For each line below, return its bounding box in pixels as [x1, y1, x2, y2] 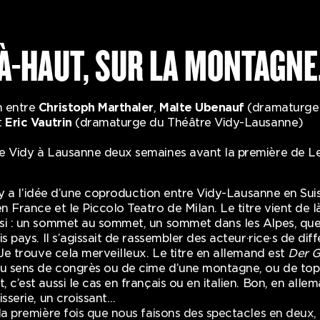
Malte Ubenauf [159, 100, 244, 114]
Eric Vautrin [5, 115, 76, 129]
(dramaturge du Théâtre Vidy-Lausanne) [75, 115, 304, 129]
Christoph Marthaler [38, 100, 154, 114]
